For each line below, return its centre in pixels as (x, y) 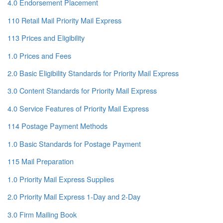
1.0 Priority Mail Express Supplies (61, 179)
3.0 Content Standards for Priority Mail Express (82, 91)
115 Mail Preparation (41, 161)
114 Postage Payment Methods (57, 126)
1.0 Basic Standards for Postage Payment (74, 143)
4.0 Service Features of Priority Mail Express (78, 108)
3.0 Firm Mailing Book (42, 214)
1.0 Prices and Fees (39, 55)
